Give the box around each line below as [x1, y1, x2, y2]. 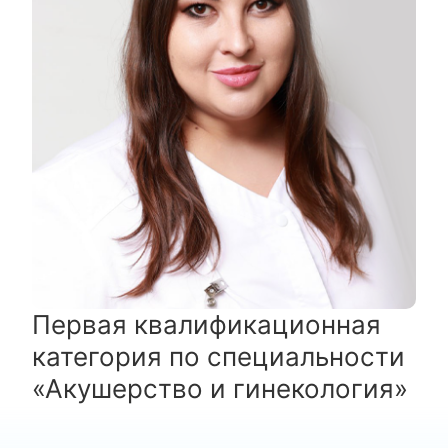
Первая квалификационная [32, 309, 382, 340]
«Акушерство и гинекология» [32, 373, 409, 404]
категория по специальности [32, 341, 406, 372]
